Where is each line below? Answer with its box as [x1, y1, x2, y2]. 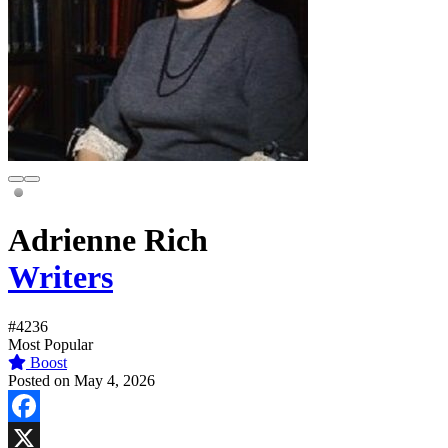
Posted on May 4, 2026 [8, 371, 155, 389]
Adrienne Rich [8, 222, 208, 259]
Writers [8, 259, 113, 296]
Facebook [8, 428, 70, 446]
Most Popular [8, 335, 93, 353]
